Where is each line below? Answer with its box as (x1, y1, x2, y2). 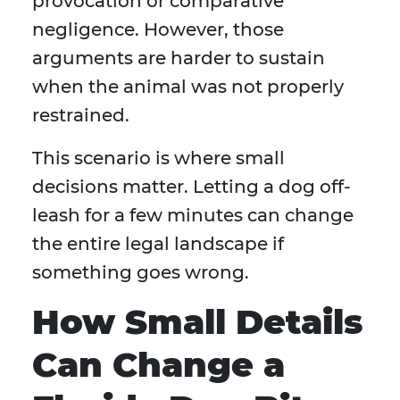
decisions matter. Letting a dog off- (32, 176, 351, 198)
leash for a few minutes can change (32, 204, 354, 227)
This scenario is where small (32, 147, 285, 170)
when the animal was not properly (32, 76, 344, 98)
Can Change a (32, 344, 285, 387)
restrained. (32, 104, 129, 127)
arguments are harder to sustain (32, 47, 325, 70)
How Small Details (32, 301, 362, 344)
